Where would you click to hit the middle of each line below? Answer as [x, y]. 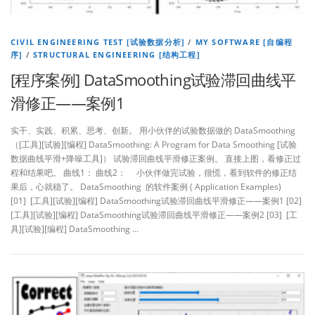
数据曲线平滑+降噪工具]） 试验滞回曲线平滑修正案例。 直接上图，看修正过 [156, 158]
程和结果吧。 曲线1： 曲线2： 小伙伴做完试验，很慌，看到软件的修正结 [154, 172]
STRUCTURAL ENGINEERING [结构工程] [117, 54]
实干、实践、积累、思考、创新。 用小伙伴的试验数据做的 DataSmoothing [153, 130]
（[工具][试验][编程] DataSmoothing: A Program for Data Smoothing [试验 [154, 144]
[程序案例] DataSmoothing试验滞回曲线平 [153, 79]
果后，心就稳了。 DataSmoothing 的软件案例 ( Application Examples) [146, 186]
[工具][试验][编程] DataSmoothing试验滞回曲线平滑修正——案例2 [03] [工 [154, 214]
